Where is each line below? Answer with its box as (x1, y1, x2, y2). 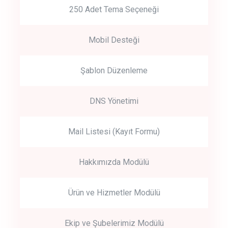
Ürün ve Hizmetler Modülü (68, 187, 160, 197)
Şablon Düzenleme (80, 65, 148, 75)
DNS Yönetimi (90, 96, 138, 106)
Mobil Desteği (89, 35, 139, 45)
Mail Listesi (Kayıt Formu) (68, 126, 160, 136)
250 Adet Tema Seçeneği (69, 4, 159, 14)
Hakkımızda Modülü (79, 157, 149, 167)
